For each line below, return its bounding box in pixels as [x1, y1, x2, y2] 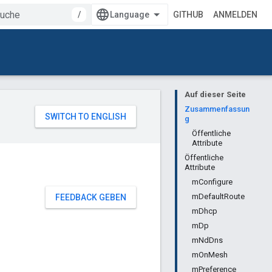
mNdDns [192, 236, 223, 245]
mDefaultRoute [192, 192, 245, 201]
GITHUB [173, 10, 203, 19]
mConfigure [192, 177, 233, 186]
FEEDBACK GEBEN [55, 192, 126, 202]
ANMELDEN [213, 10, 257, 19]
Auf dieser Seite [185, 90, 246, 99]
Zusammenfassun [185, 104, 250, 114]
